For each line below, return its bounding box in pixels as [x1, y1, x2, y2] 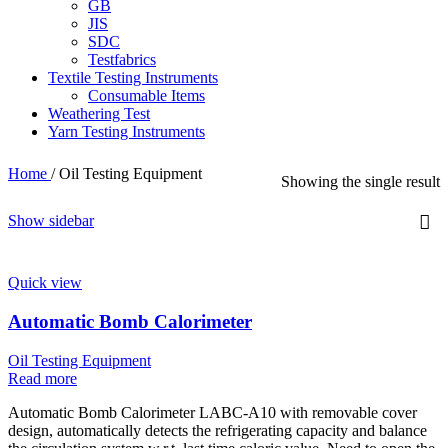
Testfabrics [88, 51, 156, 69]
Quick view [8, 274, 82, 292]
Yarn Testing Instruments [48, 123, 205, 141]
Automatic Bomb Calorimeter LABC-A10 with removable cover [8, 403, 417, 421]
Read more [8, 369, 77, 387]
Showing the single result [281, 173, 440, 191]
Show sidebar [8, 212, 94, 230]
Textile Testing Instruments [48, 69, 218, 87]
